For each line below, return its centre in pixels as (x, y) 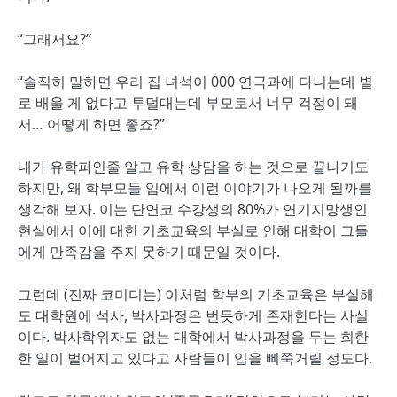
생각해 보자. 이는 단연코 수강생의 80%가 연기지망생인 (193, 209)
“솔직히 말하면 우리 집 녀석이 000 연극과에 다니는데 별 (195, 82)
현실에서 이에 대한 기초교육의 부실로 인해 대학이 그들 (193, 230)
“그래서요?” (54, 39)
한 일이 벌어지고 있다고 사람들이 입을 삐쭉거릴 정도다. (195, 358)
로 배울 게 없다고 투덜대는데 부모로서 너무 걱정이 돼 (188, 103)
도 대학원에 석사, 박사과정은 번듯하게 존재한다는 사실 (193, 315)
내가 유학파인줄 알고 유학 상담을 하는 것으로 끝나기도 (193, 167)
